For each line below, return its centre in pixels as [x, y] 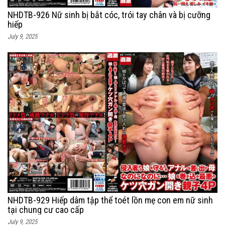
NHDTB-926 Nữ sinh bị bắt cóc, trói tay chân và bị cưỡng [109, 15]
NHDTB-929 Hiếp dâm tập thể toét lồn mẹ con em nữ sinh [110, 200]
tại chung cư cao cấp [46, 210]
